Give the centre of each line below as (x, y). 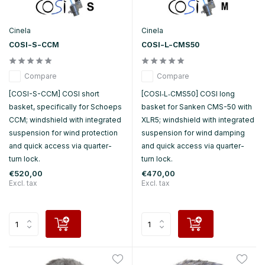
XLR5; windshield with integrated (198, 120)
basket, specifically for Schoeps (65, 106)
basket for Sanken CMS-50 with (197, 107)
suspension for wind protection (63, 132)
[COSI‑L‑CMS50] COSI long (188, 94)
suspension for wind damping (193, 133)
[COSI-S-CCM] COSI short (54, 93)
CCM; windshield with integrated (65, 119)
